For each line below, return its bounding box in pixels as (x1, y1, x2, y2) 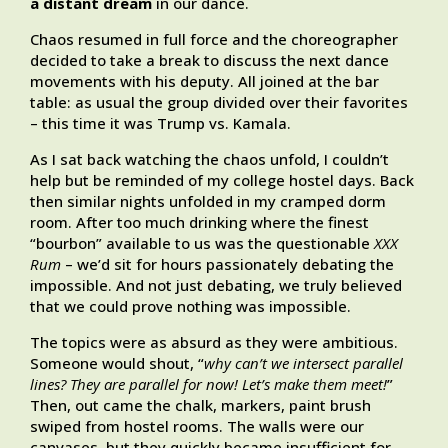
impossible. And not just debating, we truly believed (30, 275, 402, 296)
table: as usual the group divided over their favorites (30, 92, 408, 113)
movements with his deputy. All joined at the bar (30, 71, 379, 92)
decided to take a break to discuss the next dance (30, 50, 389, 71)
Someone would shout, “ (30, 353, 204, 374)
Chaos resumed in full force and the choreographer (30, 29, 398, 50)
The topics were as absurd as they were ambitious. (30, 332, 398, 353)
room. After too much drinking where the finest (30, 212, 369, 233)
